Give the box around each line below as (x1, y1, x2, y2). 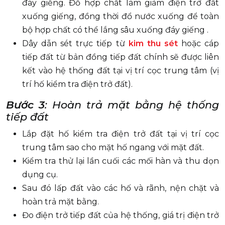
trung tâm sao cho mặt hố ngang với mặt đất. (22, 143, 204, 153)
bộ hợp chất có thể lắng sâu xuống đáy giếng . (22, 25, 208, 35)
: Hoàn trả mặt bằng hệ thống (45, 98, 219, 111)
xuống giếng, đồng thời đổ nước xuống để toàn (22, 12, 219, 22)
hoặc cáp (177, 39, 219, 49)
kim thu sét (128, 39, 178, 49)
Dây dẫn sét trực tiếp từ (22, 39, 129, 49)
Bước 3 (6, 98, 45, 111)
